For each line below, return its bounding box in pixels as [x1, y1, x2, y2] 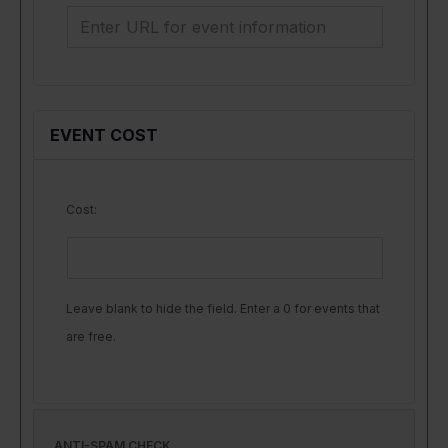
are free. [66, 329, 116, 345]
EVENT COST [50, 125, 158, 146]
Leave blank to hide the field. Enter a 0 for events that [66, 301, 380, 317]
